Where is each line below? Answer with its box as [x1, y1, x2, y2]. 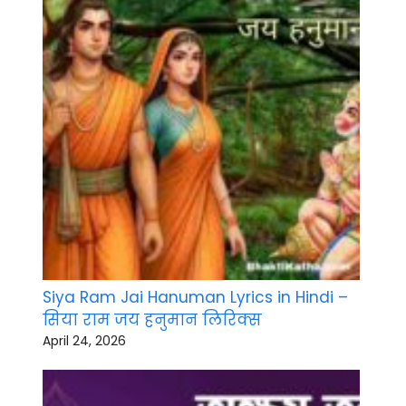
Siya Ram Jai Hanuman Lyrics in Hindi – [43, 286, 348, 309]
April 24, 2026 [43, 332, 126, 351]
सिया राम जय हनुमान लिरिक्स [43, 309, 262, 332]
